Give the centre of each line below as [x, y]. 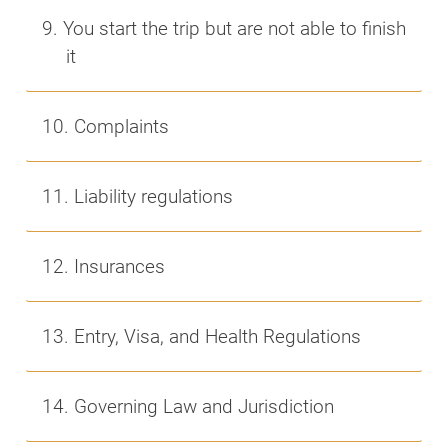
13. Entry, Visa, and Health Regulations [201, 336]
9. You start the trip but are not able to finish [224, 28]
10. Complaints [105, 126]
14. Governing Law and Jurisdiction [188, 406]
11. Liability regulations [137, 196]
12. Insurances [103, 266]
